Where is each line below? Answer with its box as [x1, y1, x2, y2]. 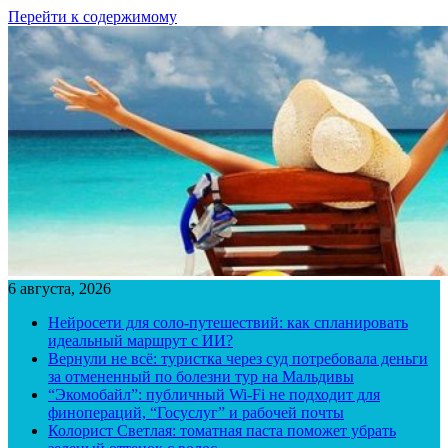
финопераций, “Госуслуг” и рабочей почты [48, 404, 344, 421]
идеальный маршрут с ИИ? [48, 332, 233, 349]
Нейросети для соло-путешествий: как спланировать [48, 314, 408, 331]
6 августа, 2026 [8, 280, 111, 297]
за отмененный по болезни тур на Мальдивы [48, 368, 354, 385]
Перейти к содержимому [8, 8, 177, 25]
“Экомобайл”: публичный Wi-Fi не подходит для [48, 386, 380, 403]
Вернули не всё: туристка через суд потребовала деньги [48, 350, 428, 367]
